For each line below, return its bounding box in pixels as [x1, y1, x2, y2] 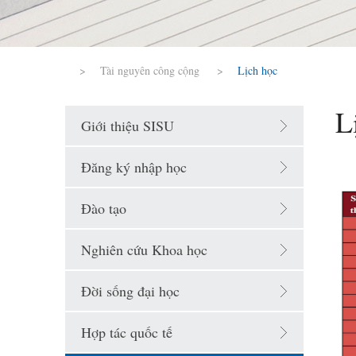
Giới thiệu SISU [81, 116, 174, 135]
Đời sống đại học [81, 281, 180, 300]
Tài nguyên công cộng [100, 63, 199, 78]
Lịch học [238, 63, 277, 78]
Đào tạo [81, 199, 126, 218]
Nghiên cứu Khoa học [81, 240, 207, 259]
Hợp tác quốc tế [81, 323, 172, 342]
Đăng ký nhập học [81, 157, 187, 176]
